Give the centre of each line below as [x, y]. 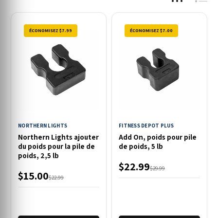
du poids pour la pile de [56, 146]
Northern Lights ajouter [58, 137]
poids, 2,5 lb [38, 155]
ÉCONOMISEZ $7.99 [51, 30]
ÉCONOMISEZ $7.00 [151, 30]
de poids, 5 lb [141, 146]
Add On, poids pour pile [158, 137]
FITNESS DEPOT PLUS [146, 126]
